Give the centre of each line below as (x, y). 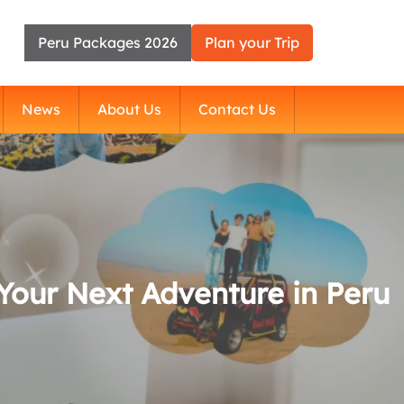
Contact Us (237, 109)
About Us (129, 109)
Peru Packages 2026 (108, 42)
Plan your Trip (252, 42)
